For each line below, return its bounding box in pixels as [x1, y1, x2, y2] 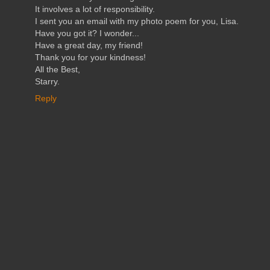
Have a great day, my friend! [35, 40, 143, 51]
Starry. [35, 77, 60, 87]
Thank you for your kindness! [35, 52, 146, 63]
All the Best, [35, 64, 80, 75]
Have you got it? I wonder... [35, 28, 139, 39]
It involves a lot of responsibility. [35, 4, 155, 14]
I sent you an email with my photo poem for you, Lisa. [35, 16, 239, 27]
